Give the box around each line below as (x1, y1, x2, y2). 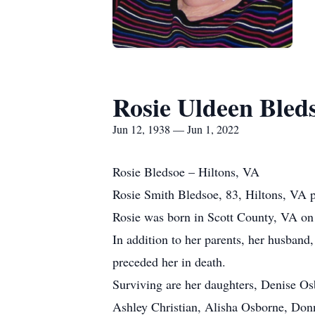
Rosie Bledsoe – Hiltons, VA (112, 163, 259, 180)
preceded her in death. (112, 253, 226, 270)
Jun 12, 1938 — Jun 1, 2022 (112, 122, 239, 136)
